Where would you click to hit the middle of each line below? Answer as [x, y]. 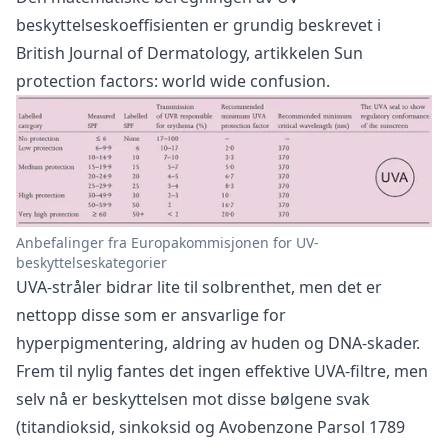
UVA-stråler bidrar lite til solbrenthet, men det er [199, 286]
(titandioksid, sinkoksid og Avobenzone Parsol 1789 [210, 426]
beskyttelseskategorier [91, 262]
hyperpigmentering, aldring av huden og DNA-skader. [218, 342]
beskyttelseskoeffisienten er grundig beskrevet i [198, 25]
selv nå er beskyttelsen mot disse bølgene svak [193, 398]
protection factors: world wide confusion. [173, 81]
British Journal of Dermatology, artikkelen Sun [189, 53]
